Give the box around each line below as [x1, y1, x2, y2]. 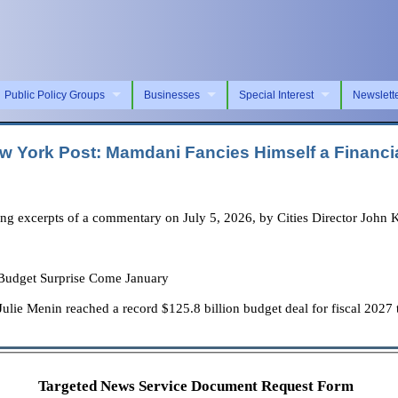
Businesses [144, 88, 200, 101]
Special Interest [239, 88, 314, 101]
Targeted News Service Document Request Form [37, 378, 354, 395]
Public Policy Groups [4, 88, 105, 101]
